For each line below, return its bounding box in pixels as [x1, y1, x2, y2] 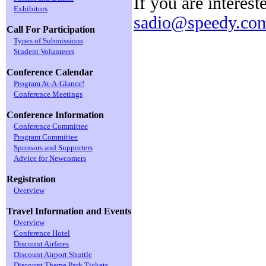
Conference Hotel [14, 229, 70, 237]
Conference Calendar [7, 67, 93, 77]
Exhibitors [14, 4, 47, 13]
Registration [7, 174, 56, 184]
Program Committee [14, 132, 78, 141]
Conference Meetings [14, 90, 83, 99]
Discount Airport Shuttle [14, 250, 92, 259]
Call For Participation [7, 24, 95, 34]
